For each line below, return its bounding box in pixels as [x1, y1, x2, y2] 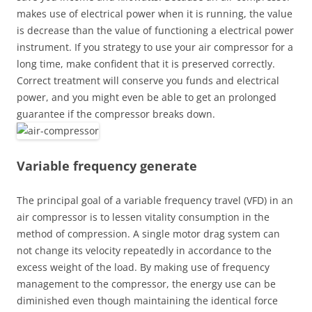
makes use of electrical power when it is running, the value [17, 7, 292, 20]
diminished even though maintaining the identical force [17, 294, 278, 307]
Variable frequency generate [17, 157, 197, 174]
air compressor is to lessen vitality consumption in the [17, 210, 270, 224]
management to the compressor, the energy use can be [17, 277, 276, 290]
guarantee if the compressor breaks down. [17, 107, 215, 120]
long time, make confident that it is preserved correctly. [17, 57, 275, 70]
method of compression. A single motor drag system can [17, 227, 280, 240]
